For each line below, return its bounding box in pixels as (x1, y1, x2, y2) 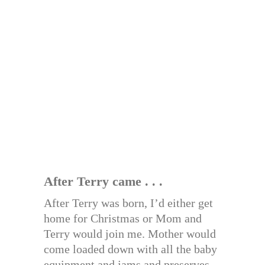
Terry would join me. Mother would (44, 227, 216, 241)
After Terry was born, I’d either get (44, 196, 213, 210)
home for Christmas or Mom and (44, 212, 202, 225)
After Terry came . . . (44, 174, 163, 189)
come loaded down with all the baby (44, 243, 217, 256)
